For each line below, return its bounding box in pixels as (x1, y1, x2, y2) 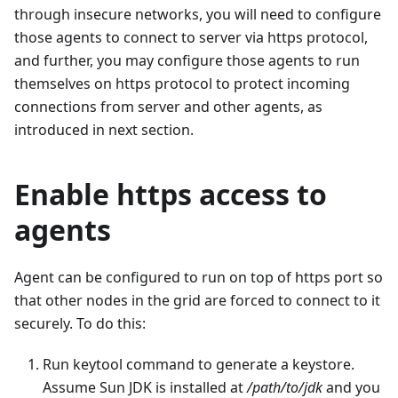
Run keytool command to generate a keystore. (43, 354, 354, 375)
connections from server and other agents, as (14, 97, 322, 117)
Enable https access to (14, 175, 327, 214)
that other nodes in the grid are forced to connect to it (14, 291, 380, 311)
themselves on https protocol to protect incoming (14, 74, 350, 94)
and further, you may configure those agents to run (14, 51, 360, 71)
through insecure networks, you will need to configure (14, 4, 381, 25)
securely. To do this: (14, 314, 146, 334)
